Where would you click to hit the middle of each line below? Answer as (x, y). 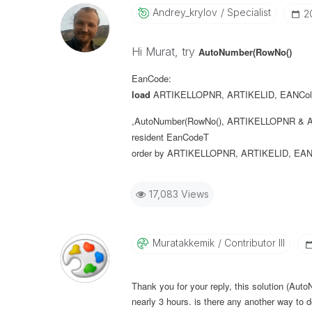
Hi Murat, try (165, 52)
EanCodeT (186, 137)
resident (147, 137)
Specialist (247, 12)
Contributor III (253, 243)
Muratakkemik (183, 243)
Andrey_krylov (185, 12)
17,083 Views (179, 194)
